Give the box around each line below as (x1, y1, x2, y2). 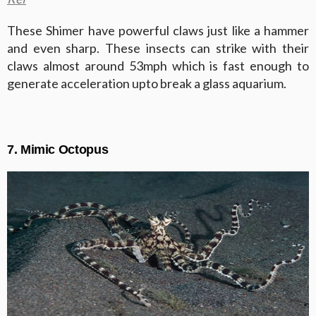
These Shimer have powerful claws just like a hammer (7, 22, 309, 38)
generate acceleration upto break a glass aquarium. (7, 75, 286, 91)
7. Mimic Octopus (7, 142, 109, 157)
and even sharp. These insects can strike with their (7, 39, 309, 56)
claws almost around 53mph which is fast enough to (7, 57, 309, 73)
